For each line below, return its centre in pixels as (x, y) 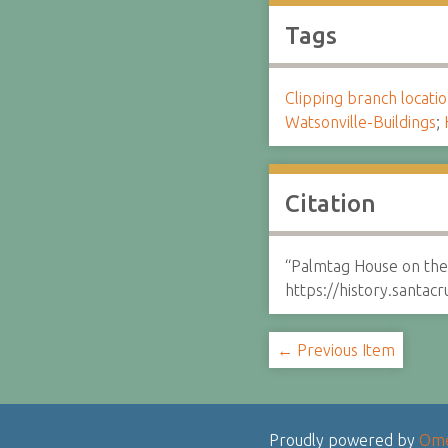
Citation (330, 203)
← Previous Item (335, 350)
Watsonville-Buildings (360, 122)
